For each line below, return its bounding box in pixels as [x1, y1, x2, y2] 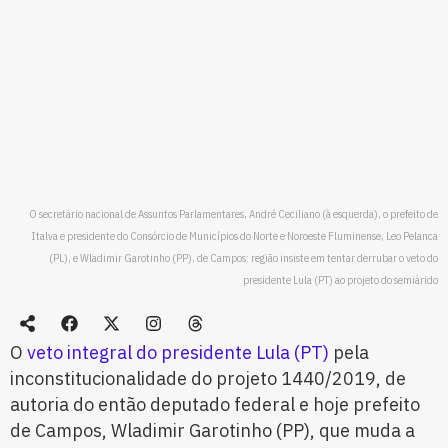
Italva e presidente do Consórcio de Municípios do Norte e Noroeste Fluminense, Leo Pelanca [32, 229, 438, 244]
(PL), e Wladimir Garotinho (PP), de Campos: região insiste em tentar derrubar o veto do [49, 251, 438, 266]
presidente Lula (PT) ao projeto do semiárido [243, 273, 438, 288]
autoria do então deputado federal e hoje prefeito [10, 393, 420, 417]
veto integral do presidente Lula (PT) [27, 341, 333, 365]
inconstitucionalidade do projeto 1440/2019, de [10, 367, 406, 391]
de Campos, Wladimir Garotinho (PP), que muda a [10, 419, 415, 443]
